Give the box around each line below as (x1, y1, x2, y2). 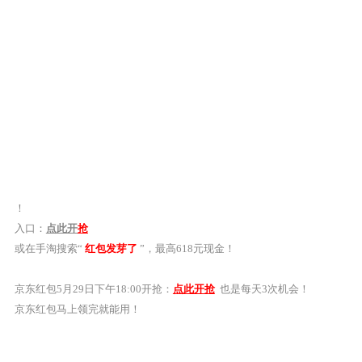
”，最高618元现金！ (137, 242, 235, 255)
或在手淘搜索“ (14, 242, 85, 255)
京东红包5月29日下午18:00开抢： (14, 283, 173, 295)
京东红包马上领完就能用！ (14, 303, 141, 315)
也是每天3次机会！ (214, 283, 309, 295)
